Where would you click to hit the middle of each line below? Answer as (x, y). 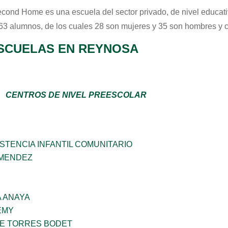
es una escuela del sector (91, 12)
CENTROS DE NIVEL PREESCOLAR (76, 95)
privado (153, 12)
